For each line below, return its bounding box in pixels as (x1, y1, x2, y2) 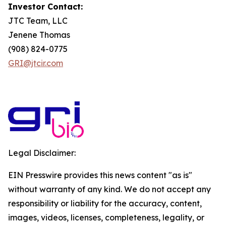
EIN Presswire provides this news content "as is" (8, 170, 192, 180)
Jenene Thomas (8, 30, 70, 40)
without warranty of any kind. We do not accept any (8, 184, 211, 194)
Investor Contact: (8, 2, 83, 12)
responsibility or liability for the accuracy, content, (8, 198, 202, 208)
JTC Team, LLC (8, 16, 68, 26)
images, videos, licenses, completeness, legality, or (8, 212, 204, 222)
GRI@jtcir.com (8, 58, 63, 68)
